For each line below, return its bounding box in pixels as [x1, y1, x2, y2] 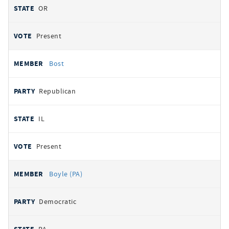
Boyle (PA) [49, 169, 83, 178]
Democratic [39, 197, 77, 206]
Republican [39, 86, 76, 96]
